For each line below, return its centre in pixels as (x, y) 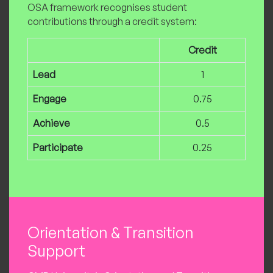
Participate (58, 148)
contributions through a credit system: (112, 22)
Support (56, 251)
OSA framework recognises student (107, 8)
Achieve (51, 123)
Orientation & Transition (111, 233)
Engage (50, 99)
